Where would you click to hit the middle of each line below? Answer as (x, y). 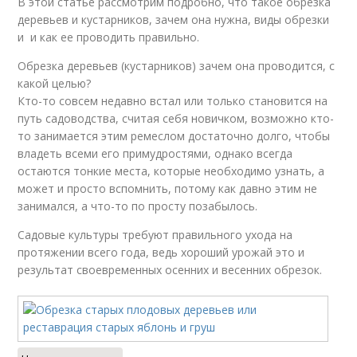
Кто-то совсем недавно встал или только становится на (173, 100)
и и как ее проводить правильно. (109, 37)
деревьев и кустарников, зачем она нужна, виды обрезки (174, 19)
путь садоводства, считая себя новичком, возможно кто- (176, 118)
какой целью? (55, 83)
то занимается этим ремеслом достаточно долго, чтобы (174, 135)
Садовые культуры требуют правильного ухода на (155, 234)
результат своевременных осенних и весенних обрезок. (170, 269)
